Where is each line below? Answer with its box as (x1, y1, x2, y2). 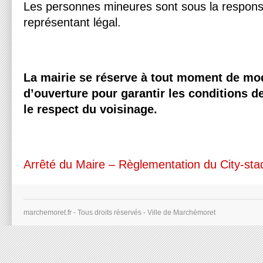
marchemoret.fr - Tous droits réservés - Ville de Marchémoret (23, 208, 215, 217)
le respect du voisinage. (23, 103, 157, 116)
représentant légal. (23, 16, 121, 29)
